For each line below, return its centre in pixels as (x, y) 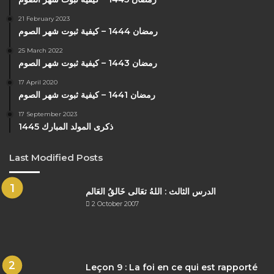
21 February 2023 (44, 18)
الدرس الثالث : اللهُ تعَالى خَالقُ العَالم (151, 191)
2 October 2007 (115, 203)
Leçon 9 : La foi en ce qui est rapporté (172, 267)
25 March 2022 (41, 50)
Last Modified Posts (56, 157)
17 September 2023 (48, 114)
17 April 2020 (38, 82)
